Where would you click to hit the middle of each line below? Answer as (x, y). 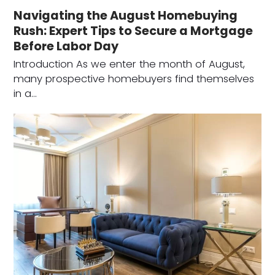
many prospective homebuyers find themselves (134, 79)
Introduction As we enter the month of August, (130, 64)
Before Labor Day (66, 46)
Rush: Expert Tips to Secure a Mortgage (134, 31)
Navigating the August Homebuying (126, 16)
